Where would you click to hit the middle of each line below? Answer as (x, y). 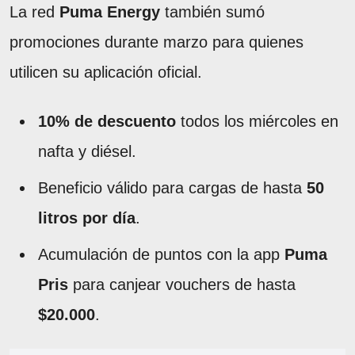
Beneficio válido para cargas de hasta (172, 187)
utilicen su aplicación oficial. (106, 72)
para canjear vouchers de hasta (182, 284)
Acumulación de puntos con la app (161, 254)
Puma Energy (110, 11)
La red (34, 11)
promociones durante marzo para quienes (157, 42)
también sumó (212, 11)
